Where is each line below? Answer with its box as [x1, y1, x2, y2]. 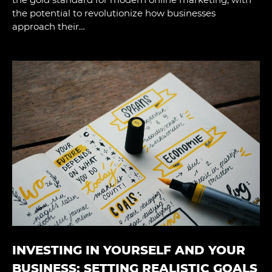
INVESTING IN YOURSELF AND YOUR [12, 242, 245, 257]
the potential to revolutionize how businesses [12, 7, 216, 19]
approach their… [12, 20, 85, 32]
